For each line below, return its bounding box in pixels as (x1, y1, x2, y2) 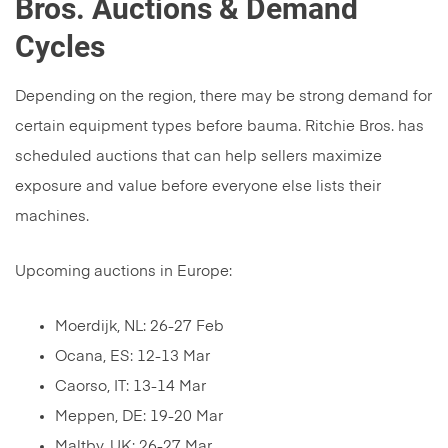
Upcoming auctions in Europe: (15, 264, 232, 280)
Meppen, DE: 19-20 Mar (55, 409, 223, 425)
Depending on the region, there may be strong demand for (15, 89, 432, 105)
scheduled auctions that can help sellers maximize (15, 149, 382, 165)
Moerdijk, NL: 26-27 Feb (55, 319, 224, 335)
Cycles (15, 29, 105, 65)
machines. (15, 209, 89, 225)
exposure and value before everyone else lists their (15, 179, 381, 195)
